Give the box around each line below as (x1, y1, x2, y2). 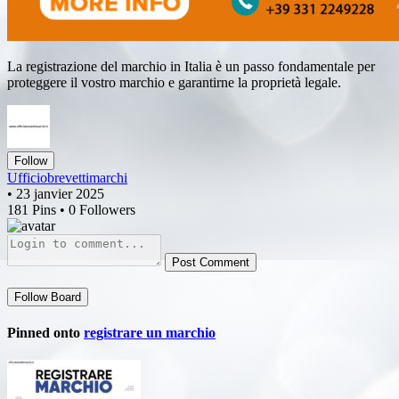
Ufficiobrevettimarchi (7, 169, 127, 185)
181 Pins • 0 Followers (7, 201, 135, 217)
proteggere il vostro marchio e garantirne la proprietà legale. (7, 74, 345, 90)
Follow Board (14, 289, 81, 304)
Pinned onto (7, 325, 84, 341)
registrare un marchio (84, 325, 216, 341)
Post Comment (172, 255, 249, 269)
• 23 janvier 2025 (7, 185, 104, 201)
